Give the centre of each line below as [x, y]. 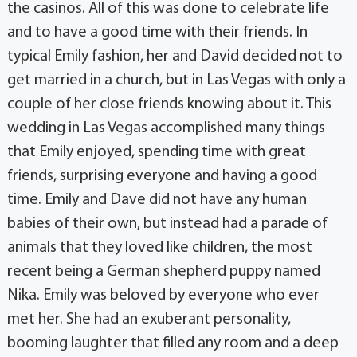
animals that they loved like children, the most [159, 247]
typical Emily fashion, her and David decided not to [175, 56]
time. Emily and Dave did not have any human [157, 200]
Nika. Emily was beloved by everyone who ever [163, 295]
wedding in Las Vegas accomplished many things [166, 128]
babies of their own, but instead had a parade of [167, 224]
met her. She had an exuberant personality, [149, 319]
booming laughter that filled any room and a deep [173, 343]
